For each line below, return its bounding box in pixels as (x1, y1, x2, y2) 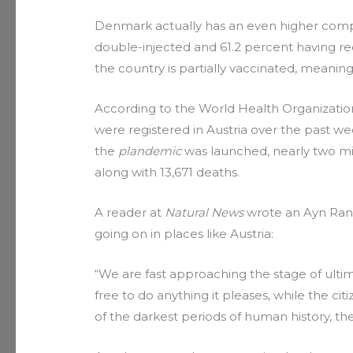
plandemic (118, 143, 182, 158)
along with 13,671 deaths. (95, 164, 240, 180)
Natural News (165, 204, 244, 220)
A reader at (95, 204, 165, 220)
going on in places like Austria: (95, 225, 274, 241)
